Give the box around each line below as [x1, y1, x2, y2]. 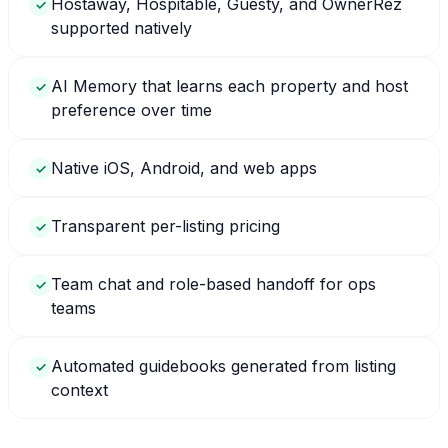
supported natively [51, 17, 192, 38]
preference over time [51, 99, 212, 120]
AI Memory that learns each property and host [51, 75, 408, 96]
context [51, 379, 108, 400]
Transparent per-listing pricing [51, 215, 280, 236]
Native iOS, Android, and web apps [51, 157, 317, 178]
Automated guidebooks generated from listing [51, 355, 396, 376]
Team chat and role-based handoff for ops [51, 273, 376, 294]
